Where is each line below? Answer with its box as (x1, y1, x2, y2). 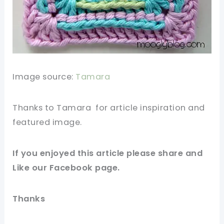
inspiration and (137, 102, 205, 114)
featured (12, 116, 52, 128)
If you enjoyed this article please (12, 147, 158, 159)
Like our (12, 162, 49, 173)
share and (157, 147, 203, 159)
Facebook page (49, 162, 118, 173)
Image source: (12, 71, 76, 83)
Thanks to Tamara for (12, 102, 110, 114)
